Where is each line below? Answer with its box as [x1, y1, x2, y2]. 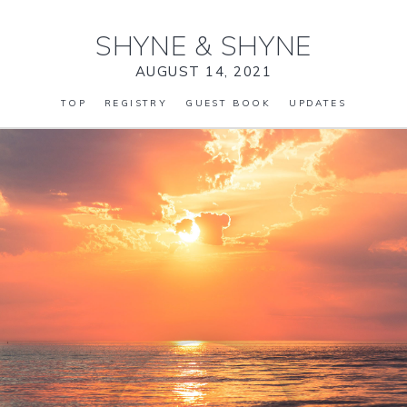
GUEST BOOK [185, 97, 272, 109]
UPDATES [289, 97, 347, 109]
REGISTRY [104, 97, 168, 109]
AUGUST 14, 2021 [134, 63, 273, 80]
